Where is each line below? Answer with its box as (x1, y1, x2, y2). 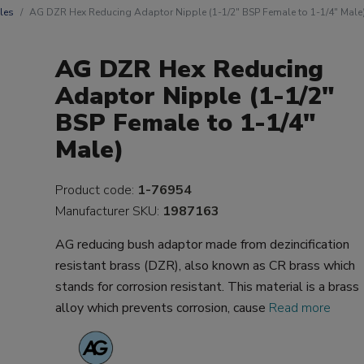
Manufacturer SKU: (55, 202, 163, 220)
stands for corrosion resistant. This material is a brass (55, 278, 360, 296)
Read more (269, 299, 331, 317)
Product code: (55, 181, 138, 199)
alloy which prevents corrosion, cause (55, 299, 270, 317)
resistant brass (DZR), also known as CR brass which (55, 257, 356, 275)
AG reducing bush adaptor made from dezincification (55, 236, 350, 253)
